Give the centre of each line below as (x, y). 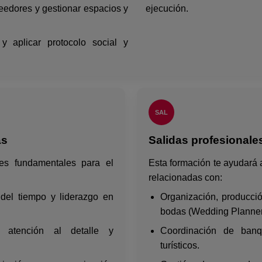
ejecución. (167, 8)
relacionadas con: (185, 177)
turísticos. (180, 245)
